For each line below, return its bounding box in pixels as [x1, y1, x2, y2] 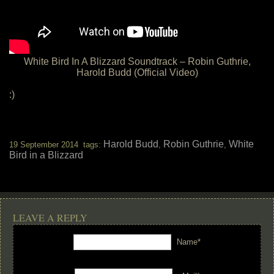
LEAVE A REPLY [13, 211, 87, 224]
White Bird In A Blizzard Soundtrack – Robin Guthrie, [23, 56, 251, 67]
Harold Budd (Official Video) [76, 67, 198, 78]
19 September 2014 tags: [9, 140, 103, 149]
